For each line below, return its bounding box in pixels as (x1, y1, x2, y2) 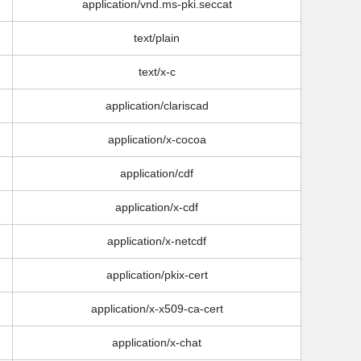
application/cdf (120, 167, 194, 180)
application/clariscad (105, 99, 209, 113)
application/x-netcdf (107, 234, 207, 248)
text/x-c (138, 65, 176, 79)
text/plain (134, 31, 180, 45)
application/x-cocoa (107, 133, 206, 147)
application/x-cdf (115, 201, 199, 214)
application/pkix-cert (106, 268, 208, 282)
